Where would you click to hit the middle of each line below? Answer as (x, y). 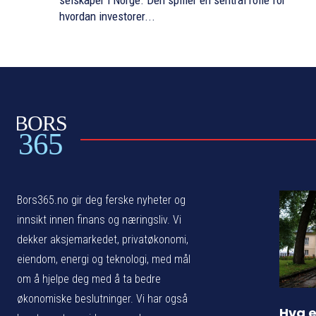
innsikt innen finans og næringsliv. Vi (99, 219)
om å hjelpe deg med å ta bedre (89, 279)
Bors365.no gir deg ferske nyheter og (101, 200)
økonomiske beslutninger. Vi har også (102, 298)
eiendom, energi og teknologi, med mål (104, 259)
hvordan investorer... (107, 17)
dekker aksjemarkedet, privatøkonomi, (103, 239)
